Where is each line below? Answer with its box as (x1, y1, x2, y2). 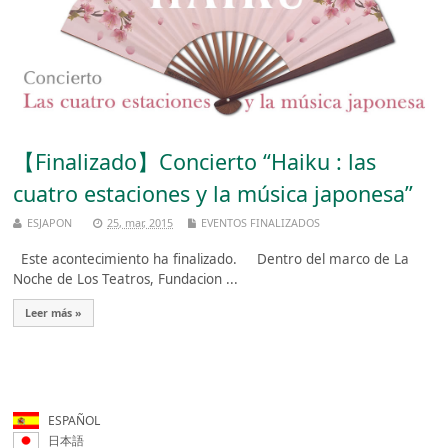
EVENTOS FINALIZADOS (201, 214, 321, 230)
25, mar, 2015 (107, 214, 174, 230)
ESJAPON (27, 214, 73, 230)
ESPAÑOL (33, 411, 101, 429)
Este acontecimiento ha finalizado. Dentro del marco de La (13, 249, 410, 268)
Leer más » (25, 305, 83, 320)
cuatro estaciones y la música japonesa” (13, 179, 414, 209)
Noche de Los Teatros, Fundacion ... (13, 269, 239, 288)
